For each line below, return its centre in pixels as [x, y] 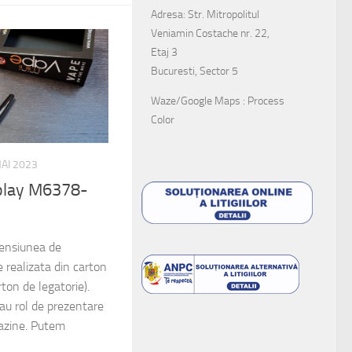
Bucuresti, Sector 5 [194, 71]
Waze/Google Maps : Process [218, 101]
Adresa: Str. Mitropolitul [205, 14]
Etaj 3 [164, 52]
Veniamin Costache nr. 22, [210, 33]
